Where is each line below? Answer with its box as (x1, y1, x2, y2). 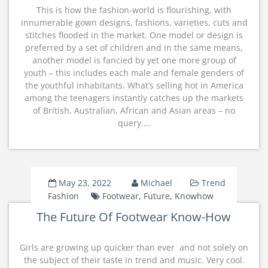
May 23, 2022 (58, 177, 111, 188)
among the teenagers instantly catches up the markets (25, 92, 243, 103)
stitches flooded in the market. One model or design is (25, 29, 243, 41)
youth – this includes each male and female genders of (24, 67, 244, 78)
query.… (118, 117, 150, 129)
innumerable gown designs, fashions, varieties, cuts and (20, 17, 248, 28)
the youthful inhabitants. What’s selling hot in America (25, 80, 243, 91)
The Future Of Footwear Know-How (36, 209, 232, 225)
